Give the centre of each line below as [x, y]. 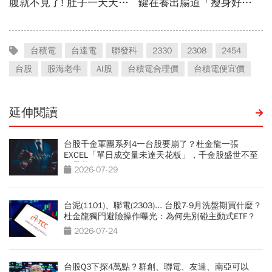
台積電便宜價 [219, 69]
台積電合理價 [153, 69]
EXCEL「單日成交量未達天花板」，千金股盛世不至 [161, 155]
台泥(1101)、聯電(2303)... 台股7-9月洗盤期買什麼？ [163, 205]
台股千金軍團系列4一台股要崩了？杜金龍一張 [151, 144]
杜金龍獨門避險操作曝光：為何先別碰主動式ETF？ [160, 216]
